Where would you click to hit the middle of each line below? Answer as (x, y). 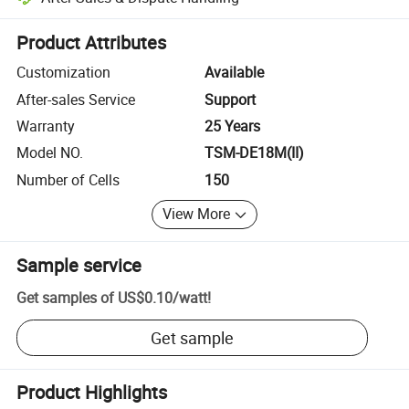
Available (234, 73)
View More (197, 214)
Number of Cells (68, 179)
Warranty (46, 126)
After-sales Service (76, 99)
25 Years (232, 126)
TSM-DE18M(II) (254, 153)
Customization (64, 73)
